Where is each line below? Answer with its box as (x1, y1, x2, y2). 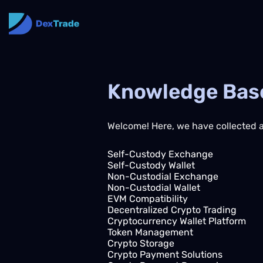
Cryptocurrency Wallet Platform (107, 215, 246, 227)
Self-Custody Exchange (107, 149, 213, 160)
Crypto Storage (107, 238, 174, 249)
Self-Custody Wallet (107, 160, 195, 171)
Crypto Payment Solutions (107, 249, 222, 260)
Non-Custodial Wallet (107, 182, 200, 193)
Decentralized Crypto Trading (107, 204, 237, 215)
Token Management (107, 227, 193, 238)
